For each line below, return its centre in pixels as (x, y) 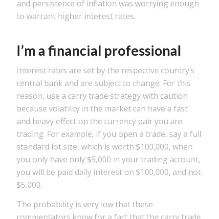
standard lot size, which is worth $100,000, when (104, 147)
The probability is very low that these (85, 204)
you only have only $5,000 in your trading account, (108, 160)
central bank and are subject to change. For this (103, 83)
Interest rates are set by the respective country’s (105, 71)
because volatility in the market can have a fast (102, 109)
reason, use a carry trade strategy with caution (102, 96)
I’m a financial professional (99, 50)
